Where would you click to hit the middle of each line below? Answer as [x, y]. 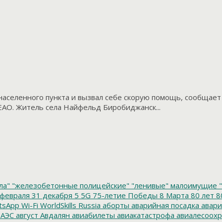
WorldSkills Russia [69, 205]
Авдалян [54, 215]
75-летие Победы [124, 195]
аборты [115, 205]
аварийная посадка [164, 205]
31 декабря [51, 195]
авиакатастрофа [145, 215]
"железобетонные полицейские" [70, 186]
